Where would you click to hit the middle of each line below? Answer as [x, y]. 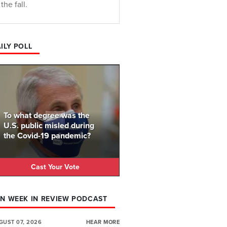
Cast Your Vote [55, 167]
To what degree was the [47, 116]
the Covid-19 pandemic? [47, 136]
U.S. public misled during [49, 126]
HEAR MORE [103, 222]
